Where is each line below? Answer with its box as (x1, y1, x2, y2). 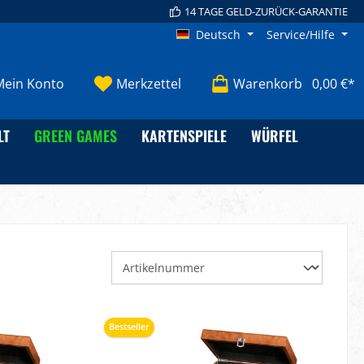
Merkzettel (116, 74, 181, 93)
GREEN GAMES (34, 125, 117, 147)
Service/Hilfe (266, 27, 336, 42)
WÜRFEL (251, 125, 298, 147)
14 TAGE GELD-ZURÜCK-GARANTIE (184, 3, 348, 19)
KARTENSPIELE (141, 125, 227, 147)
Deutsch (196, 27, 241, 42)
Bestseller (109, 320, 150, 333)
